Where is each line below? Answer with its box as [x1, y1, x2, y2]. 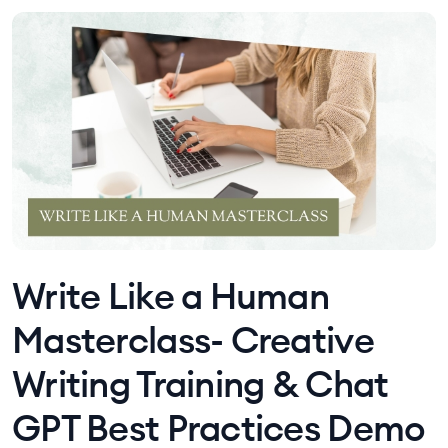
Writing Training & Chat [12, 361, 389, 408]
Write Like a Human [12, 273, 330, 320]
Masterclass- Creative [12, 317, 374, 364]
